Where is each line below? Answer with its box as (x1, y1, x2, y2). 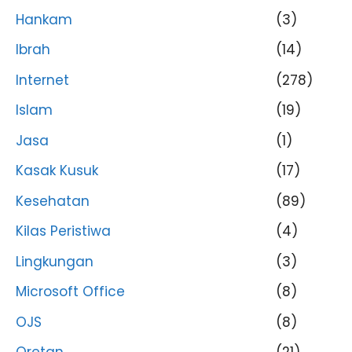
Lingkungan (16, 251, 93, 271)
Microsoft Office (16, 282, 125, 301)
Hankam (16, 9, 72, 29)
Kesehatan (16, 191, 90, 211)
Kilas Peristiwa (16, 222, 111, 240)
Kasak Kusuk (16, 161, 98, 180)
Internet (16, 70, 69, 90)
